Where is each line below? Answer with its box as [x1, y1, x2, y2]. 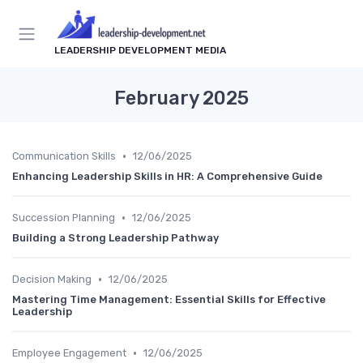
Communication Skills [12, 150, 116, 163]
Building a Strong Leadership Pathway [12, 232, 219, 245]
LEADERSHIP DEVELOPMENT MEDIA [54, 45, 226, 57]
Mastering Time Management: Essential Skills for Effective [12, 293, 326, 306]
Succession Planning [12, 211, 115, 224]
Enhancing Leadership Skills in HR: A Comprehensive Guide [12, 170, 322, 183]
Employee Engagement [12, 347, 126, 360]
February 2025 [114, 87, 249, 110]
